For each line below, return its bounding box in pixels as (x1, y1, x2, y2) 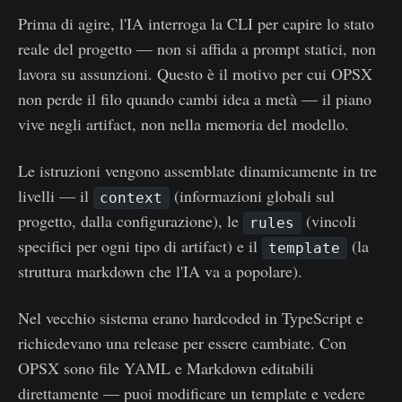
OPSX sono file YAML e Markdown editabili (18, 356, 314, 379)
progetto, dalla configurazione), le (18, 209, 243, 232)
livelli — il (18, 184, 93, 206)
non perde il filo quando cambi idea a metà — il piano (18, 87, 371, 109)
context (100, 188, 163, 206)
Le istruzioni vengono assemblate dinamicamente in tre (18, 159, 377, 181)
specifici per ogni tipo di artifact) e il (18, 234, 258, 257)
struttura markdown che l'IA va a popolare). (18, 259, 302, 282)
